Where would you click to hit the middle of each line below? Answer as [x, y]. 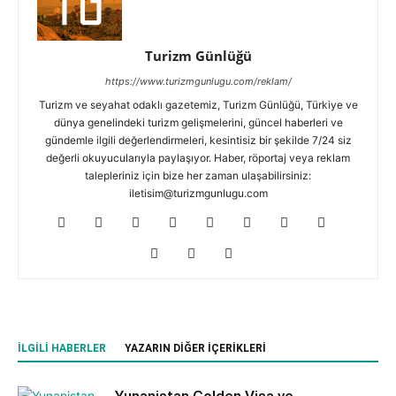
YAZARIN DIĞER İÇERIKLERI [195, 348]
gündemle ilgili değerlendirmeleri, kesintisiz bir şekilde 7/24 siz [198, 140]
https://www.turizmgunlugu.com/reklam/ [198, 81]
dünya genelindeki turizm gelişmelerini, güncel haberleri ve [198, 122]
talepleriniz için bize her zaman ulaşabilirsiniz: [198, 175]
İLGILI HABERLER [62, 348]
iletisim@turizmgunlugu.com [198, 193]
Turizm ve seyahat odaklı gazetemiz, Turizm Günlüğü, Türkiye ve [198, 104]
